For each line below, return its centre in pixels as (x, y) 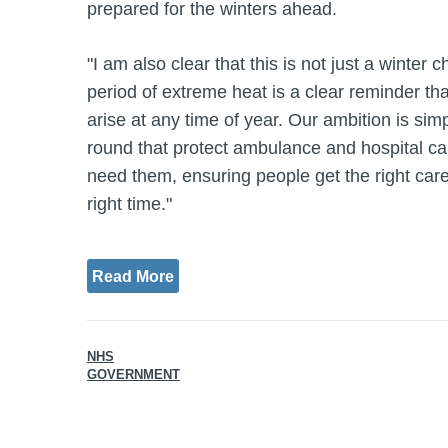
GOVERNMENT (133, 374)
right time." (129, 204)
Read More (133, 275)
